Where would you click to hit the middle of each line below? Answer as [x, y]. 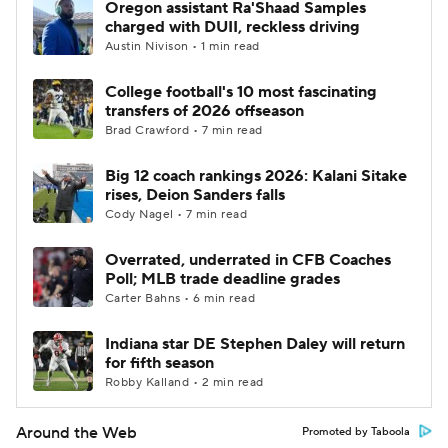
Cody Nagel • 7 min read [176, 214]
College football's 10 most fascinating [241, 92]
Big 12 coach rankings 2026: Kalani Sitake [256, 176]
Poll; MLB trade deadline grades [222, 279]
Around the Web [76, 433]
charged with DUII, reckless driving [232, 27]
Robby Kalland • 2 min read [184, 382]
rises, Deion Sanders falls [195, 195]
